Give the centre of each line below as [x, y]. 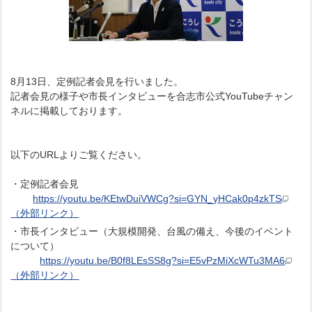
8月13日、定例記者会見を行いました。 [97, 82]
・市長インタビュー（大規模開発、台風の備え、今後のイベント [152, 232]
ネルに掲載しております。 [69, 111]
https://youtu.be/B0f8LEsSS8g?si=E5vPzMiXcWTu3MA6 [163, 261]
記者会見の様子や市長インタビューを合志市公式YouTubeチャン [152, 96]
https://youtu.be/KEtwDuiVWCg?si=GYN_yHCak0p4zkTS [157, 199]
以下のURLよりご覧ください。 [79, 155]
